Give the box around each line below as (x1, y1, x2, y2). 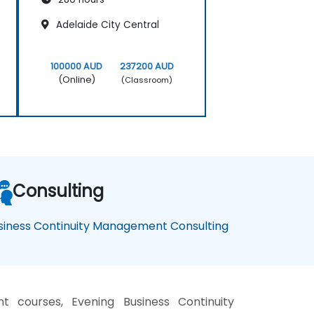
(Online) (57, 74, 95, 86)
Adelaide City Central (53, 18, 159, 32)
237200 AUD (120, 60, 175, 73)
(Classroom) (121, 74, 173, 86)
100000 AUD (50, 60, 103, 73)
